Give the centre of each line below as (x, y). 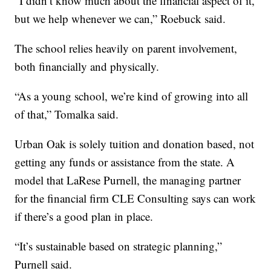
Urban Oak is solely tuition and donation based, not (135, 144)
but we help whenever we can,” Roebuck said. (120, 19)
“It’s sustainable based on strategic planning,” (119, 246)
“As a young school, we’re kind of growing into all (132, 96)
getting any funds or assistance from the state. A (125, 162)
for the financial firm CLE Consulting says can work (135, 198)
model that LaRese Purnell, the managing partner (128, 180)
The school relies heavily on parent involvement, (126, 48)
